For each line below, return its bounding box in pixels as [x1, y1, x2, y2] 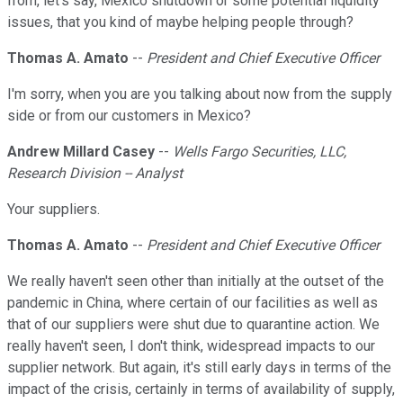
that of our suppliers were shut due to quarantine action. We [7, 316, 380, 334]
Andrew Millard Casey [7, 143, 155, 161]
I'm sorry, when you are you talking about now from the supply [7, 85, 392, 103]
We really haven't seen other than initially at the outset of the [7, 273, 384, 291]
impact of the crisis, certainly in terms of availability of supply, [7, 381, 395, 399]
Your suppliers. [7, 201, 100, 219]
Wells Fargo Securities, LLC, [173, 143, 346, 161]
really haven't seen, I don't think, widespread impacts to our [7, 337, 375, 355]
